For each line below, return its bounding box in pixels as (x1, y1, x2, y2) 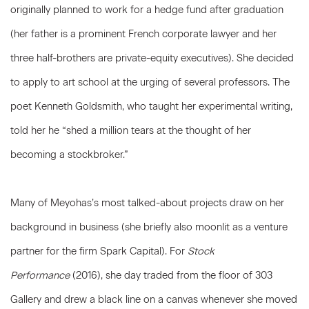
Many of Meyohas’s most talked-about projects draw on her (10, 197, 284, 209)
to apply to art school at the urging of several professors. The (10, 76, 290, 88)
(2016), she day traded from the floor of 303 (72, 269, 272, 281)
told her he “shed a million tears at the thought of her (10, 124, 251, 137)
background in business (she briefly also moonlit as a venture (10, 221, 288, 233)
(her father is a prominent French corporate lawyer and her (10, 28, 277, 40)
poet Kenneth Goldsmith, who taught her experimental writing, (10, 100, 292, 112)
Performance (10, 269, 72, 281)
